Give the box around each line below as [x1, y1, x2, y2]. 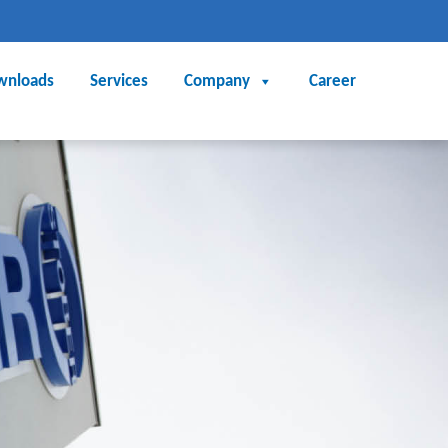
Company [184, 73, 250, 90]
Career [309, 73, 356, 90]
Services [90, 73, 148, 90]
